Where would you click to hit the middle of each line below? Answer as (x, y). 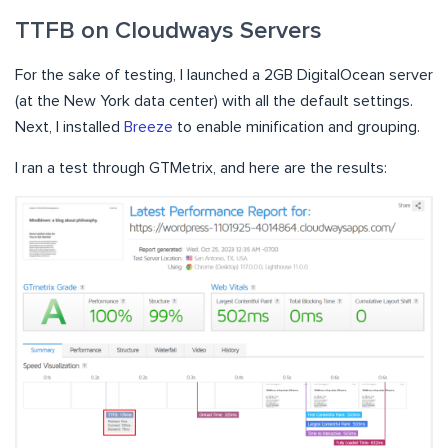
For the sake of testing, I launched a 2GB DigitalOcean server (224, 74)
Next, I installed (69, 126)
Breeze (148, 126)
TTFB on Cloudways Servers (168, 30)
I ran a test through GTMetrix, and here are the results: (201, 167)
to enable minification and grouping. (296, 126)
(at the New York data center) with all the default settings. (214, 100)
